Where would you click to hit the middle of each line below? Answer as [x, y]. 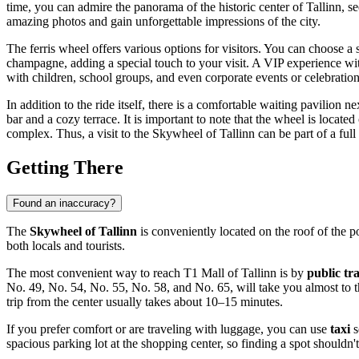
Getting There [65, 167]
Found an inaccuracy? [64, 203]
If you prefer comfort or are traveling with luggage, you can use [168, 329]
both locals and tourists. [66, 245]
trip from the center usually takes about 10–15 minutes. [145, 301]
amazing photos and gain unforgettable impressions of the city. [163, 21]
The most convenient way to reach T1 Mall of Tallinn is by [157, 272]
